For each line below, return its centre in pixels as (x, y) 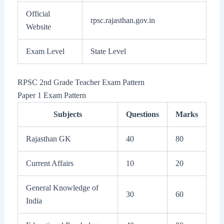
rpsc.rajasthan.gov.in (122, 20)
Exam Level (45, 51)
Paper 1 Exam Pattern (51, 95)
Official (38, 14)
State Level (108, 51)
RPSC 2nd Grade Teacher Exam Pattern (81, 82)
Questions (142, 114)
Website (38, 27)
